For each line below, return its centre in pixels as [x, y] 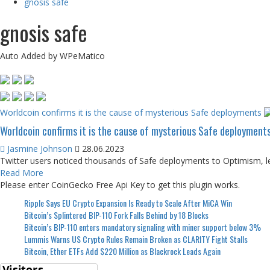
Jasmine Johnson [40, 148]
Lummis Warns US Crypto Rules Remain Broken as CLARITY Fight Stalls [136, 239]
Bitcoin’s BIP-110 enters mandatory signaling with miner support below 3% [143, 227]
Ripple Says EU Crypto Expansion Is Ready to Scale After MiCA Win [128, 202]
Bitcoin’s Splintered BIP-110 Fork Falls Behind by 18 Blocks [116, 215]
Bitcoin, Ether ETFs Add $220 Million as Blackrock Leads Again [122, 251]
